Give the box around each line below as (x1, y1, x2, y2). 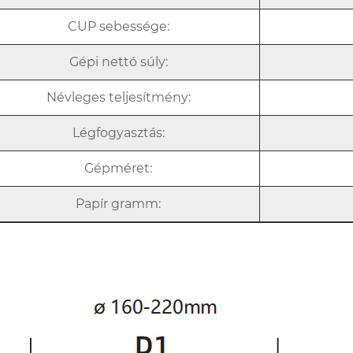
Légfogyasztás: (72, 124, 165, 140)
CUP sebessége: (67, 18, 169, 34)
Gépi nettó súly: (69, 54, 168, 69)
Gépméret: (84, 160, 153, 176)
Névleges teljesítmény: (46, 89, 191, 105)
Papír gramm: (76, 195, 162, 211)
